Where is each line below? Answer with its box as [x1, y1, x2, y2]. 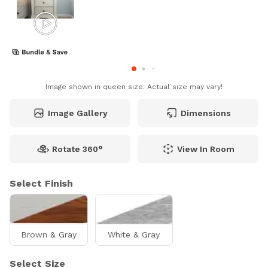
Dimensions [180, 108, 231, 118]
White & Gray [108, 230, 160, 239]
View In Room [176, 144, 234, 154]
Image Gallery [47, 108, 108, 118]
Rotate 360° [52, 144, 103, 154]
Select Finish [10, 178, 73, 189]
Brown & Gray [20, 230, 77, 239]
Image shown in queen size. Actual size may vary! [45, 83, 223, 91]
